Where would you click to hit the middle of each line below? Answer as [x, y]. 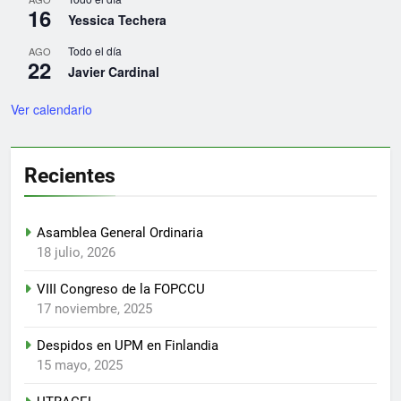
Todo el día [95, 51]
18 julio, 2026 [76, 253]
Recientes [70, 176]
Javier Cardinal [114, 72]
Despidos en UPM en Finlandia [128, 346]
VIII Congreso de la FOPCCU [121, 290]
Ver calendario [51, 110]
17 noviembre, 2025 [94, 309]
